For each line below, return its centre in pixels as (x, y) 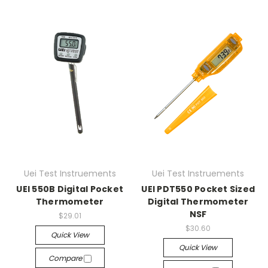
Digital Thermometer (198, 202)
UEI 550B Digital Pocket (70, 189)
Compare (66, 258)
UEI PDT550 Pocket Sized (198, 189)
